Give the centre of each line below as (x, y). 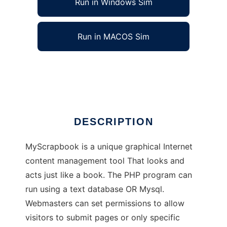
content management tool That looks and (105, 161)
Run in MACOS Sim (113, 37)
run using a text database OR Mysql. (95, 189)
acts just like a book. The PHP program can (109, 175)
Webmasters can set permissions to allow (105, 203)
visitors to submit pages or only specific (103, 218)
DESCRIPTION (113, 122)
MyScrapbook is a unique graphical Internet (109, 147)
